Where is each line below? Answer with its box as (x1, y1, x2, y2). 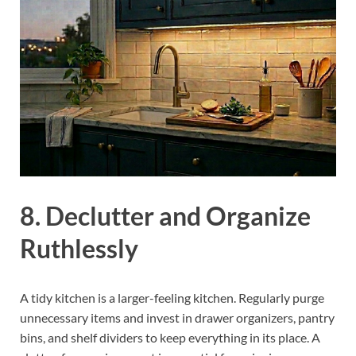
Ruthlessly (20, 232, 138, 264)
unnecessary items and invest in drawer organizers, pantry (20, 309, 335, 325)
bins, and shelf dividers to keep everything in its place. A (20, 329, 320, 345)
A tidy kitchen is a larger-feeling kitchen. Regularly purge (20, 289, 324, 305)
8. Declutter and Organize (20, 199, 311, 231)
